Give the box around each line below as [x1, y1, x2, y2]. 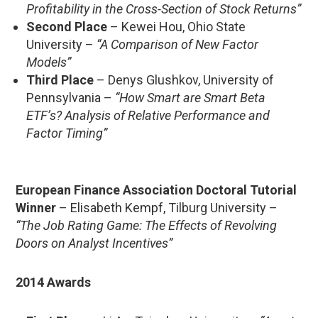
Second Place [26, 18, 107, 34]
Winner [16, 199, 56, 215]
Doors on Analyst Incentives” [16, 235, 172, 251]
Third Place [26, 72, 94, 87]
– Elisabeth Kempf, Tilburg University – [56, 199, 278, 215]
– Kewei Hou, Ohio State [107, 18, 246, 34]
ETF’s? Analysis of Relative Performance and [26, 107, 270, 123]
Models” [26, 54, 71, 70]
